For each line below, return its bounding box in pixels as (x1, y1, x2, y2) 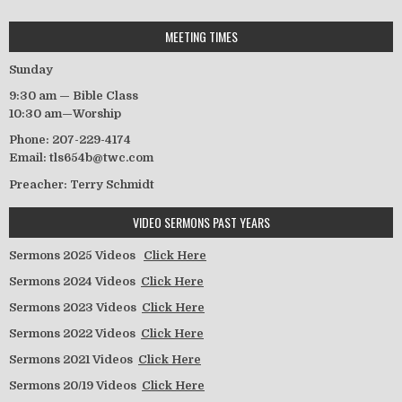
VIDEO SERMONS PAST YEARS (132, 212, 270, 232)
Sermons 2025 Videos (9, 248, 144, 262)
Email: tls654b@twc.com (9, 151, 153, 165)
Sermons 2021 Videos (9, 352, 138, 366)
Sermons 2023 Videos (9, 300, 142, 314)
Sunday (9, 63, 53, 77)
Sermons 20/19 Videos (9, 378, 142, 392)
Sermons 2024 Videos (9, 274, 141, 288)
